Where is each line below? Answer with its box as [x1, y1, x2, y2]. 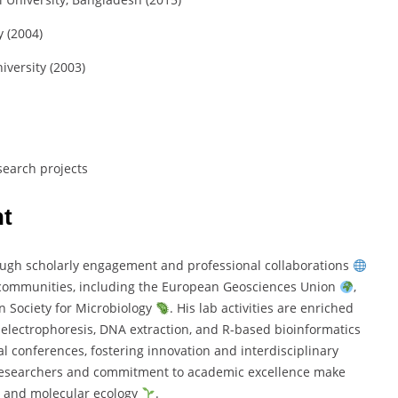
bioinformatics [275, 321, 361, 338]
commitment [92, 363, 172, 381]
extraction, [130, 321, 195, 338]
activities [220, 299, 277, 317]
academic [187, 363, 248, 381]
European [162, 278, 223, 296]
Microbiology [75, 299, 155, 317]
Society [9, 299, 55, 317]
